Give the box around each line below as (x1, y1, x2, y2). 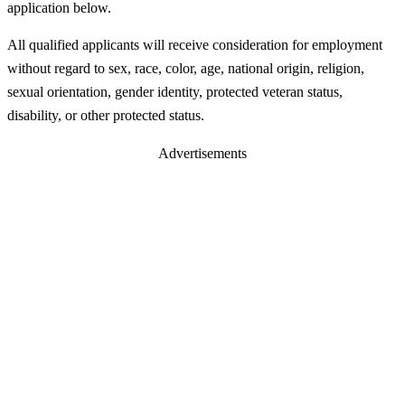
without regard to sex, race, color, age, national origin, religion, (7, 61, 364, 77)
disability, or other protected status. (7, 108, 204, 124)
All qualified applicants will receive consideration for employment (7, 37, 382, 53)
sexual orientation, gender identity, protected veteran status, (7, 84, 343, 100)
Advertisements (158, 145, 247, 161)
